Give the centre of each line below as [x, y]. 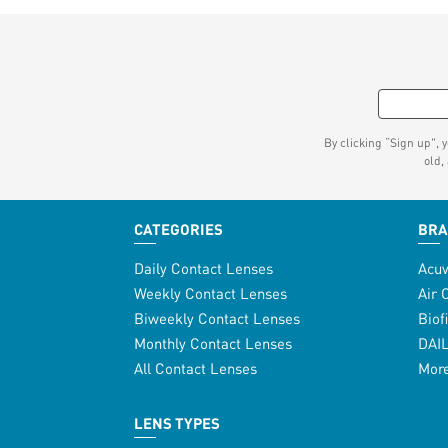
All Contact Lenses [196, 368]
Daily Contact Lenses [204, 268]
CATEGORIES [179, 229]
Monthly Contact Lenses [213, 343]
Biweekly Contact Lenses [217, 318]
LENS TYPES [177, 423]
